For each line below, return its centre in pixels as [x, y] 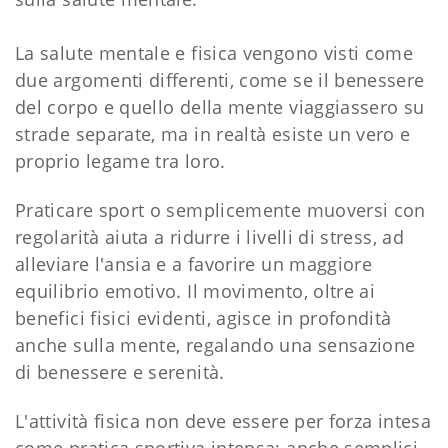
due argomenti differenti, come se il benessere [220, 79]
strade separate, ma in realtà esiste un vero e [213, 133]
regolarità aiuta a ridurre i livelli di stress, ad [209, 236]
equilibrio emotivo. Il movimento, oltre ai [195, 290]
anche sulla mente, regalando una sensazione [215, 344]
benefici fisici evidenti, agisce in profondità [203, 317]
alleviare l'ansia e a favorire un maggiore [194, 263]
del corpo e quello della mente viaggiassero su [220, 106]
